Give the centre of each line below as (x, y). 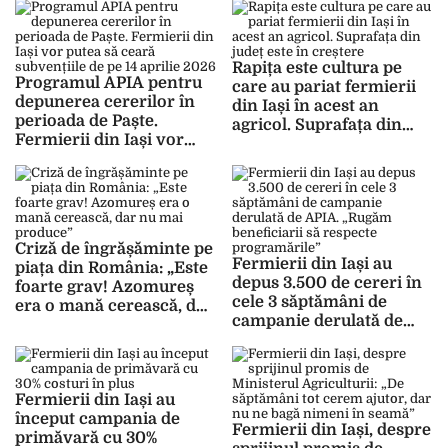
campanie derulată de (317, 321)
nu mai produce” (81, 325)
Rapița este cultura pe (316, 68)
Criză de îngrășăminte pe (114, 249)
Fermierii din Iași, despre (331, 430)
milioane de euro (298, 12)
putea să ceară (71, 159)
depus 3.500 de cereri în (326, 283)
